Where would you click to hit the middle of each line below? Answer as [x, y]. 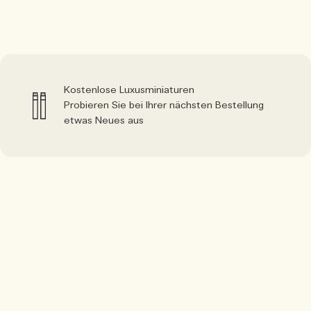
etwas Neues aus [104, 120]
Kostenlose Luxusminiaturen [129, 90]
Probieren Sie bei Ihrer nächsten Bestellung [164, 105]
